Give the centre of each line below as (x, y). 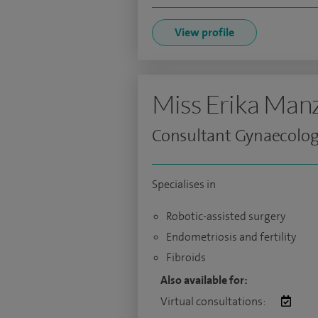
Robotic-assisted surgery (226, 216)
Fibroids (186, 258)
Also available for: (204, 280)
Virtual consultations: (214, 302)
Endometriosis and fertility (231, 237)
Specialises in (184, 185)
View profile (204, 33)
